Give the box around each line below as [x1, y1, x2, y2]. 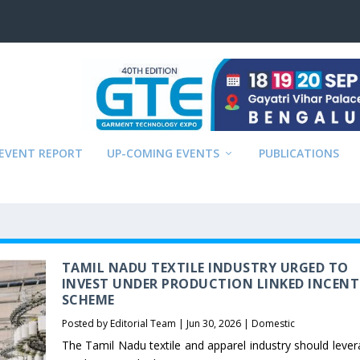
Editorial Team [109, 317, 176, 330]
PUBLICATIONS [259, 145, 340, 161]
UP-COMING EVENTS [107, 145, 220, 161]
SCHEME [61, 291, 115, 309]
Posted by [61, 317, 110, 330]
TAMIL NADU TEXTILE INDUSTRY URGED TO [61, 259, 349, 276]
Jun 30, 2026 [186, 317, 241, 330]
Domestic [251, 317, 295, 330]
